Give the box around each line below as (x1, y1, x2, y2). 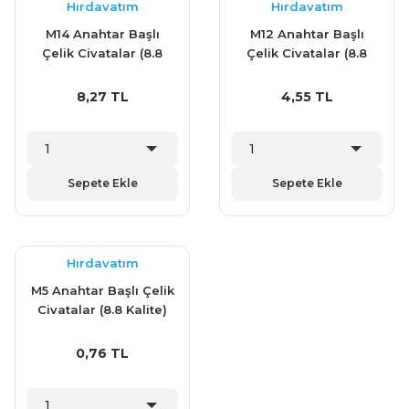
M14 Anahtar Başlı (45, 26, 160, 41)
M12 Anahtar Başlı (249, 26, 364, 41)
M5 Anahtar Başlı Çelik (30, 283, 174, 298)
